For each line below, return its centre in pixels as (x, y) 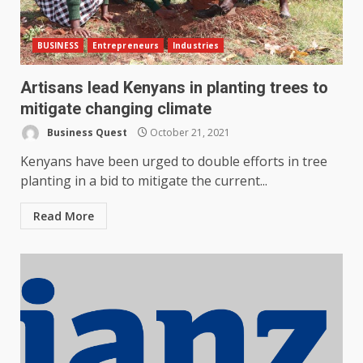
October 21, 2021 (189, 132)
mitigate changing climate (116, 109)
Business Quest (86, 132)
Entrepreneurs (126, 46)
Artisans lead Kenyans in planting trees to (174, 88)
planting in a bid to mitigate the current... (144, 181)
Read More (64, 216)
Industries (196, 46)
